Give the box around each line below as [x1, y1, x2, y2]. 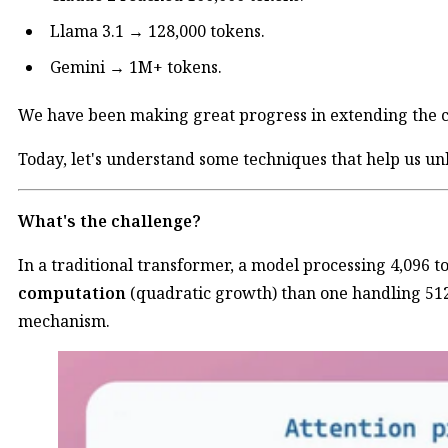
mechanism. [18, 310, 110, 333]
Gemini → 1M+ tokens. [50, 56, 222, 79]
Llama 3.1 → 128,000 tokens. [50, 20, 265, 43]
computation [18, 282, 126, 305]
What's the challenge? [18, 210, 201, 233]
